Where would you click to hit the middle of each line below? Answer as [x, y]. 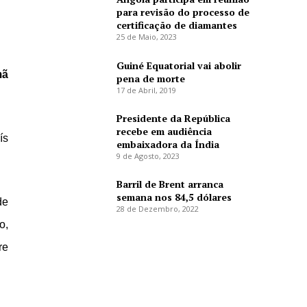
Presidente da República [173, 118]
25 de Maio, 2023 [146, 37]
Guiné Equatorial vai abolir [179, 65]
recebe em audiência [164, 131]
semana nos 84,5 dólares [174, 197]
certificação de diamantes [176, 25]
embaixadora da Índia [168, 144]
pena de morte [150, 78]
